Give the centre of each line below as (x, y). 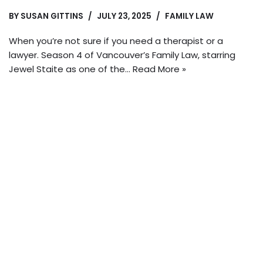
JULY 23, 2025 (124, 16)
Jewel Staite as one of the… (71, 69)
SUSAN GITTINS (52, 16)
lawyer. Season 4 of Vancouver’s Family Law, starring (122, 55)
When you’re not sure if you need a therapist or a (116, 41)
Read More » (159, 69)
